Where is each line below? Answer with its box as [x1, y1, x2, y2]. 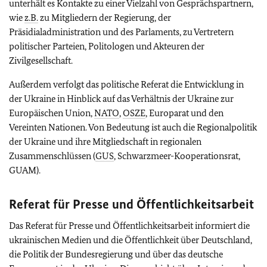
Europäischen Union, [9, 107, 94, 119]
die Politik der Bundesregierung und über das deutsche [9, 249, 223, 260]
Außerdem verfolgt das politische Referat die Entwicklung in [9, 79, 244, 91]
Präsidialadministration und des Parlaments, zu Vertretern [9, 26, 234, 38]
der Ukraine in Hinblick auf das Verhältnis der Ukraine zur [9, 93, 234, 105]
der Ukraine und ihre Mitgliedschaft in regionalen [9, 136, 201, 148]
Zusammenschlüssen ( [9, 150, 95, 162]
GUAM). [9, 164, 41, 176]
